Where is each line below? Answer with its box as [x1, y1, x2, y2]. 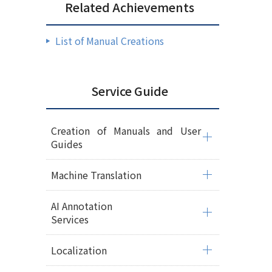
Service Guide [91, 82, 168, 100]
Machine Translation [51, 168, 141, 182]
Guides [51, 137, 83, 151]
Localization [51, 243, 107, 257]
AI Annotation [51, 199, 112, 213]
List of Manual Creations [55, 33, 164, 48]
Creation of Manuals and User [51, 123, 201, 138]
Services [51, 212, 89, 226]
